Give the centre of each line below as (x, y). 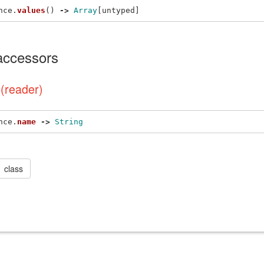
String (69, 121)
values (31, 10)
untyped (118, 10)
